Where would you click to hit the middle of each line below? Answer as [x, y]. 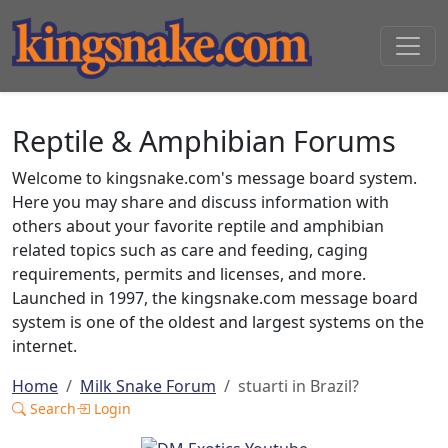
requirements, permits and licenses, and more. [189, 274]
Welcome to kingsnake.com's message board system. [214, 178]
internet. [44, 346]
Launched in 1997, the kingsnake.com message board [215, 298]
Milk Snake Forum [148, 386]
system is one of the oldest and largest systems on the [218, 322]
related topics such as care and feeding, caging [190, 250]
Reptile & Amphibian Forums [204, 140]
